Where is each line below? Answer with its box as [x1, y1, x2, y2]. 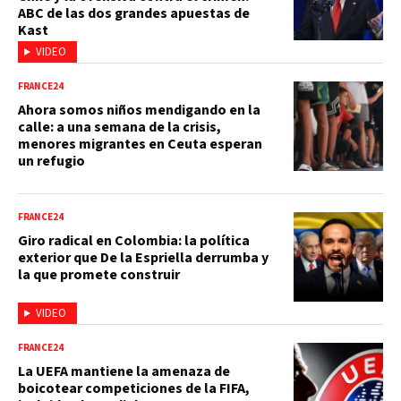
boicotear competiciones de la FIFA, [18, 379, 250, 399]
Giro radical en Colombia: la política [18, 231, 250, 252]
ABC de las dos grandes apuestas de [18, 4, 250, 24]
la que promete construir [18, 265, 180, 286]
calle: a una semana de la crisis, [18, 117, 221, 138]
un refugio [18, 151, 85, 172]
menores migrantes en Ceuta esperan [18, 134, 262, 155]
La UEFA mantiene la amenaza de [18, 362, 230, 382]
